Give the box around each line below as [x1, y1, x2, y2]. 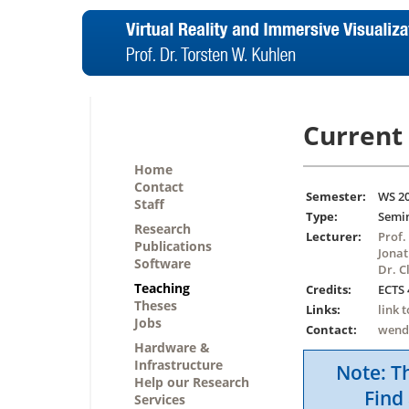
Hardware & [134, 339, 210, 356]
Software [134, 255, 191, 272]
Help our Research [134, 373, 249, 391]
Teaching [134, 279, 190, 297]
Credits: [306, 281, 351, 299]
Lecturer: [306, 228, 362, 246]
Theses [134, 297, 177, 314]
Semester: [306, 188, 366, 205]
